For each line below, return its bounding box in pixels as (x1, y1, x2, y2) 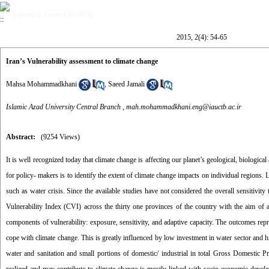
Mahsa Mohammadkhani (6, 80, 77, 88)
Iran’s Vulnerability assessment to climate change (6, 57, 158, 65)
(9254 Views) (41, 133, 80, 141)
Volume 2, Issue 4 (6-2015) (12, 10, 93, 19)
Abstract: (6, 133, 35, 141)
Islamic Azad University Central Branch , (6, 103, 126, 111)
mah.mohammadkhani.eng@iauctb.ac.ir (126, 103, 241, 111)
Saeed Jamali (108, 80, 145, 88)
